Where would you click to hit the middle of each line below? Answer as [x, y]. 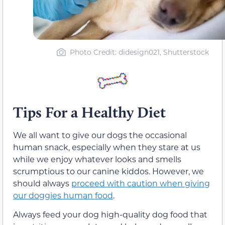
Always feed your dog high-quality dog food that [110, 214]
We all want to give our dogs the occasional [100, 135]
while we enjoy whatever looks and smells [97, 159]
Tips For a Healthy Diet [89, 112]
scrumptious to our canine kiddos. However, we [108, 171]
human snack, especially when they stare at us [107, 147]
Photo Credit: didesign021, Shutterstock [139, 52]
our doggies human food [63, 195]
